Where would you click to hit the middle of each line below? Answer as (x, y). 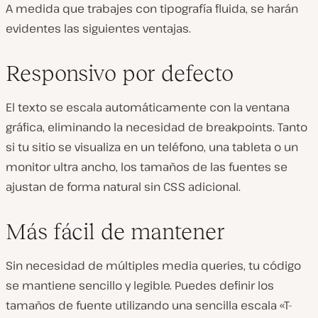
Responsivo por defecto (120, 73)
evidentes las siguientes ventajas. (98, 29)
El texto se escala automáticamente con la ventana (148, 108)
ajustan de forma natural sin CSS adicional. (123, 187)
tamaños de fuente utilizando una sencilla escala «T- (149, 306)
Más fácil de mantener (115, 232)
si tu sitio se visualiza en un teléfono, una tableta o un (152, 147)
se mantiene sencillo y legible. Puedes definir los (140, 286)
